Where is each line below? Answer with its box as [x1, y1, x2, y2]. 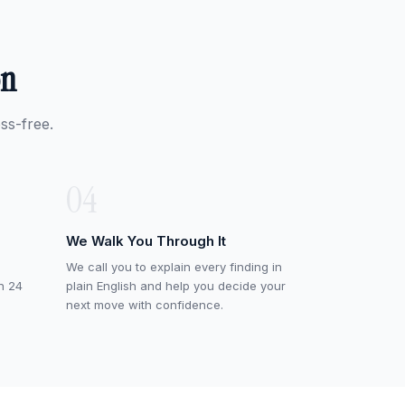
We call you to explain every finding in [66, 259, 282, 274]
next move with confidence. [66, 297, 223, 312]
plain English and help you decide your [66, 278, 286, 293]
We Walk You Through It [66, 232, 226, 250]
